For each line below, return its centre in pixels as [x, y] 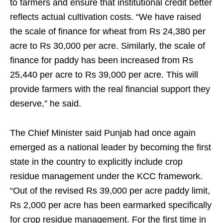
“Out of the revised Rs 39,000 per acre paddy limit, [110, 191]
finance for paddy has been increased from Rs [102, 60]
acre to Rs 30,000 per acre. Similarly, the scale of [108, 46]
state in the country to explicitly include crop [96, 162]
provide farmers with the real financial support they [110, 89]
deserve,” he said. [46, 104]
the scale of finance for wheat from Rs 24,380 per [108, 31]
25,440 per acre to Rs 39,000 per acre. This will [104, 75]
